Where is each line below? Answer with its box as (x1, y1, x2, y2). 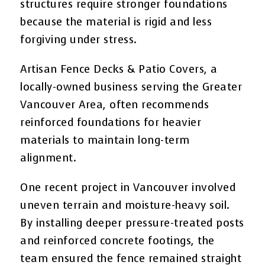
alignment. (20, 150, 77, 165)
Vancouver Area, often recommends (20, 97, 209, 112)
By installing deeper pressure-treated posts (20, 215, 244, 230)
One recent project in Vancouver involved (20, 180, 236, 195)
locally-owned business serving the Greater (20, 79, 243, 94)
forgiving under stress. (20, 32, 137, 47)
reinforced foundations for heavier (20, 115, 202, 130)
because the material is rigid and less (20, 14, 212, 29)
